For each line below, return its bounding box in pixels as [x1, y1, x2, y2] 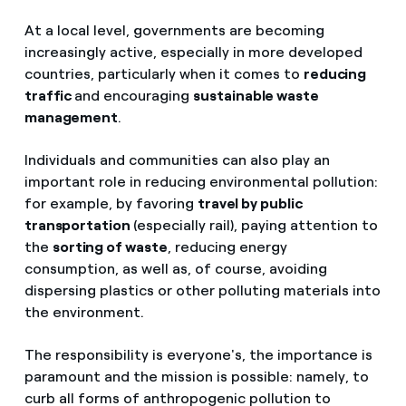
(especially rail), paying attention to [132, 217, 378, 235]
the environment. [24, 304, 144, 322]
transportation [24, 217, 133, 235]
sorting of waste [52, 238, 168, 256]
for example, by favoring [24, 195, 198, 213]
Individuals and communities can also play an [24, 151, 330, 169]
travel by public [197, 195, 303, 213]
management [24, 109, 119, 127]
